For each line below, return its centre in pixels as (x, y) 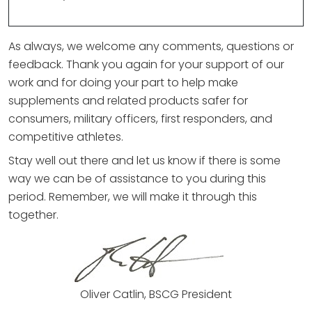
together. (33, 215)
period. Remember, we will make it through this (133, 197)
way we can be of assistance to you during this (137, 179)
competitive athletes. (66, 137)
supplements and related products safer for (128, 101)
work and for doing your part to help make (123, 83)
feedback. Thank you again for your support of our (146, 65)
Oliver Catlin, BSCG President (156, 295)
